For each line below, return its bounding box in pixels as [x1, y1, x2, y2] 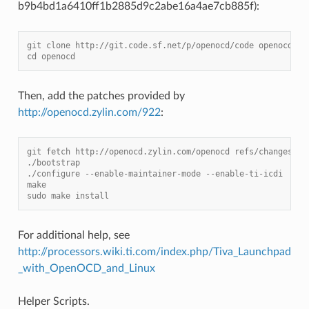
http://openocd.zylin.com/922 [17, 106, 161, 118]
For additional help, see [17, 229, 130, 241]
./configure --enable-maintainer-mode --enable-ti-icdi [26, 168, 283, 179]
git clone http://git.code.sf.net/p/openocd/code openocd [26, 40, 292, 50]
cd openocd [26, 51, 75, 61]
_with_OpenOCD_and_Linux [17, 262, 155, 274]
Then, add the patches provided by [17, 90, 185, 101]
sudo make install [26, 190, 109, 201]
